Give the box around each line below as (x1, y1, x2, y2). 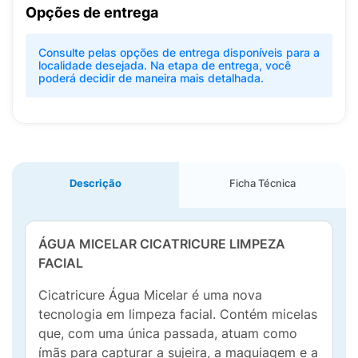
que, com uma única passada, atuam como (38, 325, 297, 341)
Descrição (70, 177, 121, 189)
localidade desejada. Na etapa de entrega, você (38, 58, 291, 72)
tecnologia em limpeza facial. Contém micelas (38, 306, 317, 322)
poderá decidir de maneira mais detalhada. (38, 71, 264, 85)
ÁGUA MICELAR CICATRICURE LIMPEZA (38, 236, 285, 252)
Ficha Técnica (229, 177, 296, 189)
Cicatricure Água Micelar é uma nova (38, 287, 262, 303)
